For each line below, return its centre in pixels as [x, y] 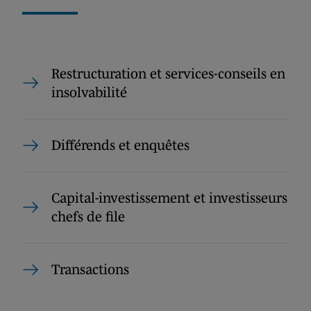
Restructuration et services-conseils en [168, 74]
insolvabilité [89, 93]
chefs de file [88, 217]
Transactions [90, 270]
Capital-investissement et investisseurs [169, 198]
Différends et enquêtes [120, 145]
